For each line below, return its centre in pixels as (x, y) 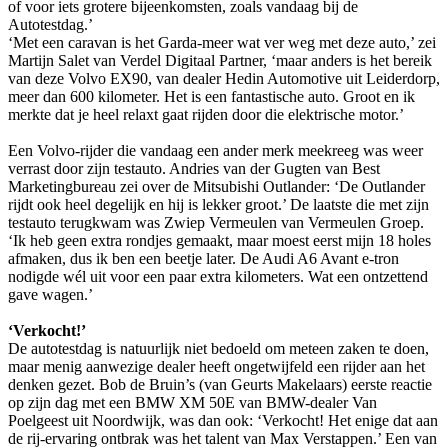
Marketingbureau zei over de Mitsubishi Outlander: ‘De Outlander (216, 187)
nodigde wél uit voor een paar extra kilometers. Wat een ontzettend (218, 277)
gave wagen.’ (50, 295)
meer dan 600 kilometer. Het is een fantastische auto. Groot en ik (211, 97)
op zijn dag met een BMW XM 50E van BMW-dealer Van (192, 403)
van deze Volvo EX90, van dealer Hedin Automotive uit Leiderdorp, (224, 79)
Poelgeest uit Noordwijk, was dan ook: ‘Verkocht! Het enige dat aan (223, 421)
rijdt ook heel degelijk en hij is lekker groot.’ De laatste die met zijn (218, 205)
